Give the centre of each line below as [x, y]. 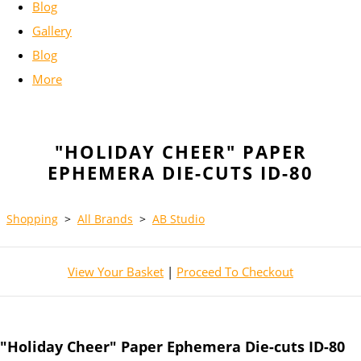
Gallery [52, 31]
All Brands [105, 219]
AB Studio [178, 219]
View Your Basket [116, 272]
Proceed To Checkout [235, 272]
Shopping [32, 219]
